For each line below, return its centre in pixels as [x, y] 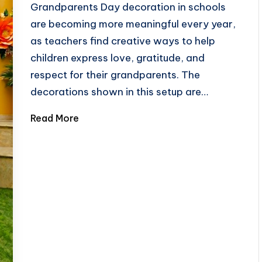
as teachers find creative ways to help [123, 41]
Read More [55, 118]
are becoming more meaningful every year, [133, 24]
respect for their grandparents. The [116, 75]
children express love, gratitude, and [118, 58]
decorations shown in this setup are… [120, 92]
